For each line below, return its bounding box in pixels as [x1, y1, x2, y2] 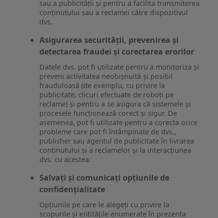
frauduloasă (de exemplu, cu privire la [39, 80, 165, 90]
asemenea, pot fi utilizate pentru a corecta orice [39, 117, 198, 127]
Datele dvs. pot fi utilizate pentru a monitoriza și [39, 62, 200, 72]
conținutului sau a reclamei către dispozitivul [39, 8, 188, 18]
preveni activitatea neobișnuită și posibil [39, 71, 173, 81]
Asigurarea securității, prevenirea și [39, 35, 179, 46]
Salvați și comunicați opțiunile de [39, 172, 170, 183]
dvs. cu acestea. [39, 154, 91, 164]
